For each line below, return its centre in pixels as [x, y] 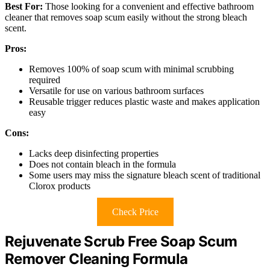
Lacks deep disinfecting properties [94, 153]
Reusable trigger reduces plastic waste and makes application [144, 101]
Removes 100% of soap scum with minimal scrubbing [131, 69]
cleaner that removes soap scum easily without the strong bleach [126, 17]
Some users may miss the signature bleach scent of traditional [145, 175]
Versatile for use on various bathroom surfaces [116, 90]
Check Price [135, 212]
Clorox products [60, 186]
